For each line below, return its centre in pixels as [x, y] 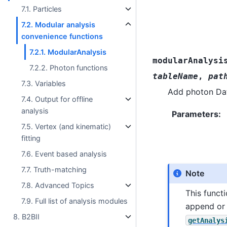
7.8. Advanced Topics [58, 185]
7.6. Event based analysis [64, 154]
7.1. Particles [42, 9]
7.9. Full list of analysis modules [75, 201]
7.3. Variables [44, 83]
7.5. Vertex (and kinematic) [66, 126]
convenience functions [62, 36]
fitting [31, 138]
